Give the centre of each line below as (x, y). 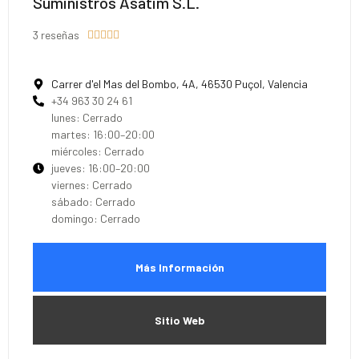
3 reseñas (56, 35)
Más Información (179, 268)
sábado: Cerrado (93, 202)
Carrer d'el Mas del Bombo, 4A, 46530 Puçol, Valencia (179, 84)
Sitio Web (179, 321)
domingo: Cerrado (95, 219)
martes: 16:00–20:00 (103, 135)
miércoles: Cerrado (97, 151)
